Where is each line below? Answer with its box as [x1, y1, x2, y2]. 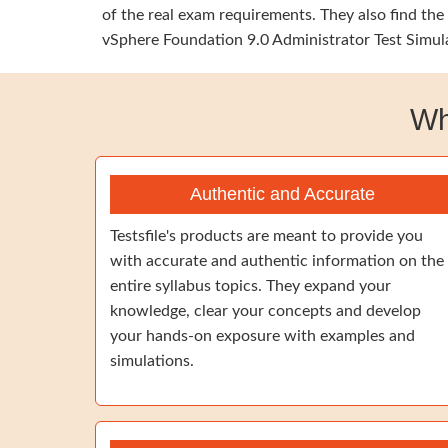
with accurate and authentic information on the [110, 253, 444, 269]
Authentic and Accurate [189, 184, 375, 204]
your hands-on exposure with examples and [110, 328, 415, 344]
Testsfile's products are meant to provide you [110, 228, 423, 244]
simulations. [110, 353, 194, 369]
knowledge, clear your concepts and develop [110, 303, 421, 319]
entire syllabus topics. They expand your [110, 278, 391, 294]
